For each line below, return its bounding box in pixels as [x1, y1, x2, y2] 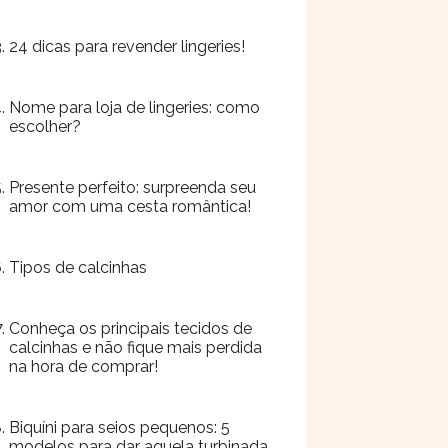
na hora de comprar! [9, 357, 158, 376]
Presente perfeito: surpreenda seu [9, 178, 256, 197]
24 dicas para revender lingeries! [9, 37, 245, 56]
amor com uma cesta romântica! [9, 197, 251, 216]
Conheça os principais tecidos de [9, 319, 252, 338]
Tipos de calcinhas [9, 258, 147, 277]
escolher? [9, 117, 81, 136]
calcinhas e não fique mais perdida [9, 338, 262, 357]
